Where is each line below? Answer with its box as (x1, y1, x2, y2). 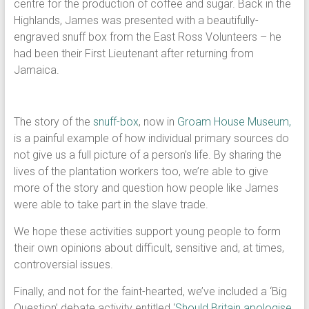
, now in (138, 115, 177, 128)
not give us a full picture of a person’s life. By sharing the (13, 148, 281, 161)
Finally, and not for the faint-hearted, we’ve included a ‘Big (13, 285, 287, 298)
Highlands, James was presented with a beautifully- (13, 14, 259, 27)
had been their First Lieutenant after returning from (13, 47, 254, 60)
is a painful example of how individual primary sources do (13, 132, 289, 145)
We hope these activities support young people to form (13, 225, 281, 238)
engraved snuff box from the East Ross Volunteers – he (13, 30, 281, 43)
